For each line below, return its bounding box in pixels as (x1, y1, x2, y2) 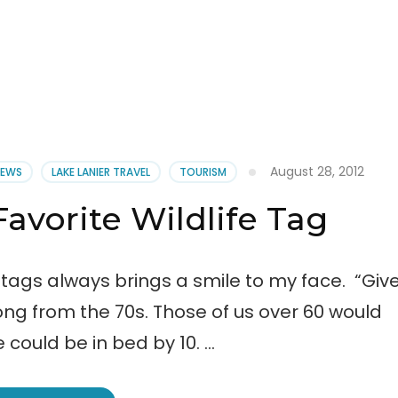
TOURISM (179, 164, 227, 180)
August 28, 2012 (270, 163, 365, 181)
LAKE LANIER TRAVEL (52, 164, 151, 180)
